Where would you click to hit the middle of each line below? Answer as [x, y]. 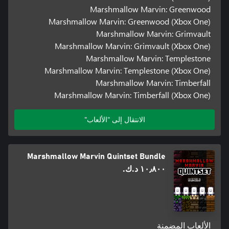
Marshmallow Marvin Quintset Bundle [96, 156]
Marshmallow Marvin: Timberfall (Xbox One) [133, 95]
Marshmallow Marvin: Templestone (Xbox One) [128, 70]
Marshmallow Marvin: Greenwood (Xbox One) [130, 21]
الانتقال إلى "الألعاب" [114, 119]
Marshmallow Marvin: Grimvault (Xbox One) [133, 45]
